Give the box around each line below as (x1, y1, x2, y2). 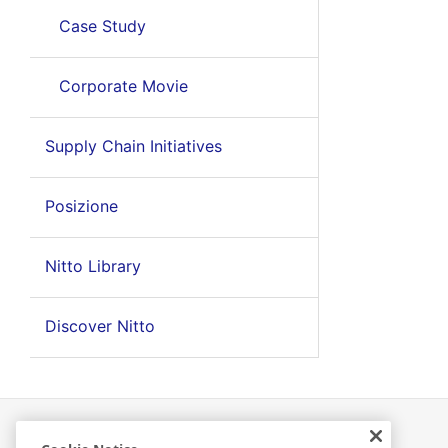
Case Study (58, 16, 146, 36)
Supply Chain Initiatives (44, 136, 222, 156)
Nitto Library (44, 256, 141, 276)
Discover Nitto (44, 316, 155, 336)
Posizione (44, 196, 118, 216)
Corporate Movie (58, 76, 188, 96)
